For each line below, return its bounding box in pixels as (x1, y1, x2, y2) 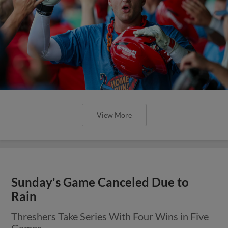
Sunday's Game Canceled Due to (11, 175, 189, 189)
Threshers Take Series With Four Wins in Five (11, 210, 209, 222)
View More (96, 110, 132, 119)
